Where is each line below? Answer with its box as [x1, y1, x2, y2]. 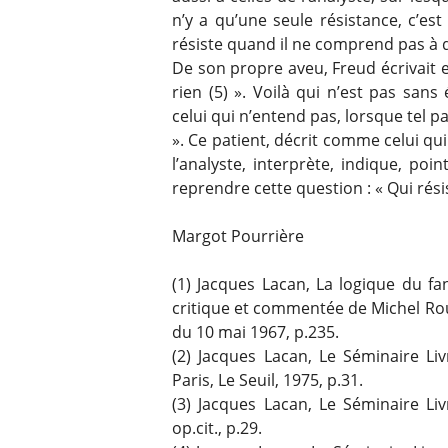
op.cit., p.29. [172, 416, 262, 439]
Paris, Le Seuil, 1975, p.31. [172, 368, 363, 391]
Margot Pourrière [172, 224, 304, 247]
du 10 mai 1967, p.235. [172, 320, 339, 343]
